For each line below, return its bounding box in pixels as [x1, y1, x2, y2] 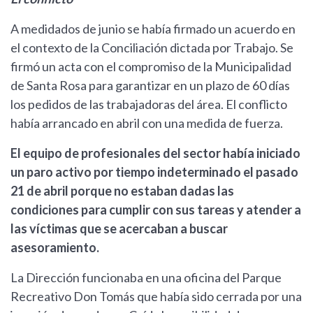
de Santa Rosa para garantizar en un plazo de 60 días [10, 78, 290, 94]
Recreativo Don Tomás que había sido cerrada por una [10, 289, 302, 305]
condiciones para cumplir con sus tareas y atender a [10, 202, 301, 218]
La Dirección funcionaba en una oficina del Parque [10, 270, 282, 286]
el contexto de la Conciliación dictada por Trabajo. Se [10, 40, 293, 56]
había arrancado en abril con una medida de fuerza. [10, 115, 283, 131]
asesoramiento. [10, 240, 99, 256]
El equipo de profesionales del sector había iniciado [10, 145, 300, 161]
